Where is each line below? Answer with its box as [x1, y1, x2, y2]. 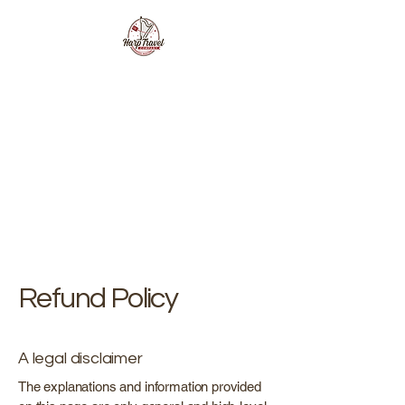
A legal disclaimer [18, 350, 143, 367]
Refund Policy [18, 284, 178, 314]
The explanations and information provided [18, 379, 261, 394]
